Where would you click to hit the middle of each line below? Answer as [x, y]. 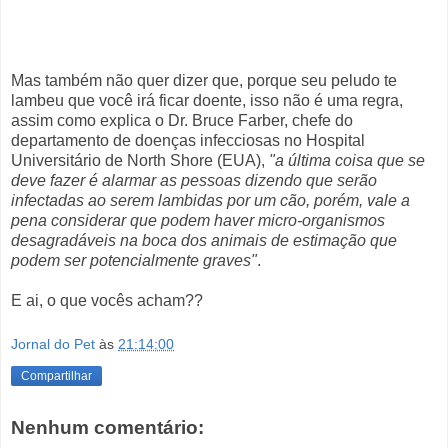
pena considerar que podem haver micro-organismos [198, 220]
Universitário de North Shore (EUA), [140, 160]
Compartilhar [56, 375]
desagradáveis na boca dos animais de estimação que [204, 240]
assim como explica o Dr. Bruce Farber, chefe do [182, 120]
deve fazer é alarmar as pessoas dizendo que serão [194, 180]
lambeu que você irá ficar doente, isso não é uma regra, [207, 100]
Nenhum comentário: [107, 428]
